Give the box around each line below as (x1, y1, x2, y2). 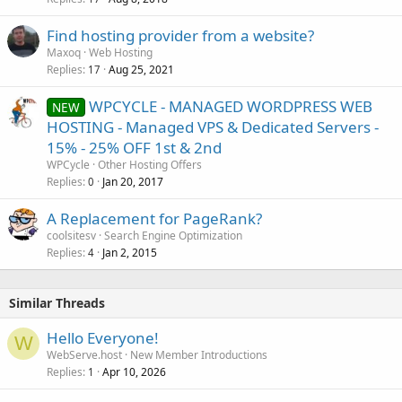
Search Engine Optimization (104, 227, 242, 243)
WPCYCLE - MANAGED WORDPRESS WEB (88, 95, 372, 117)
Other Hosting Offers (98, 156, 202, 172)
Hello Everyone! (47, 327, 159, 348)
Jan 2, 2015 (102, 244, 157, 260)
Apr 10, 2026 (102, 363, 166, 380)
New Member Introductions (130, 346, 267, 363)
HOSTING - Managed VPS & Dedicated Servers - (47, 116, 379, 137)
